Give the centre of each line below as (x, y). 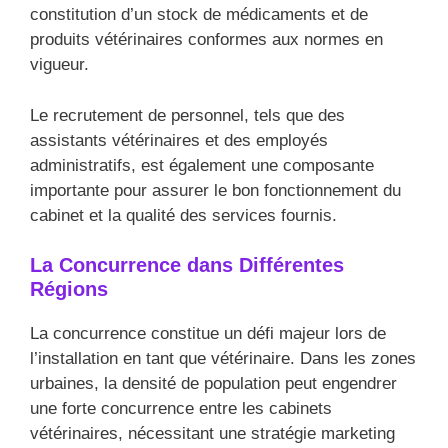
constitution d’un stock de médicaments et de (199, 15)
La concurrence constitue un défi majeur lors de (208, 334)
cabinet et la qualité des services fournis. (183, 215)
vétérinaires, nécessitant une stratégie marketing (212, 434)
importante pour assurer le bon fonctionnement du (215, 190)
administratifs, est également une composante (202, 165)
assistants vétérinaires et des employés (179, 140)
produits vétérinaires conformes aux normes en (206, 40)
